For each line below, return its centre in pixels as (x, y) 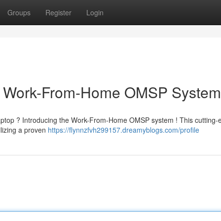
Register (58, 12)
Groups (19, 12)
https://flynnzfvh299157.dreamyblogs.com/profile (124, 130)
